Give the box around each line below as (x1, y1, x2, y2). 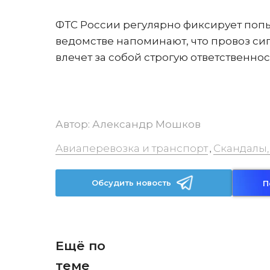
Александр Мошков (92, 118, 201, 130)
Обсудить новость (92, 178, 172, 187)
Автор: (55, 118, 92, 130)
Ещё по (55, 238, 105, 253)
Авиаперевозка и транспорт (55, 142, 208, 154)
